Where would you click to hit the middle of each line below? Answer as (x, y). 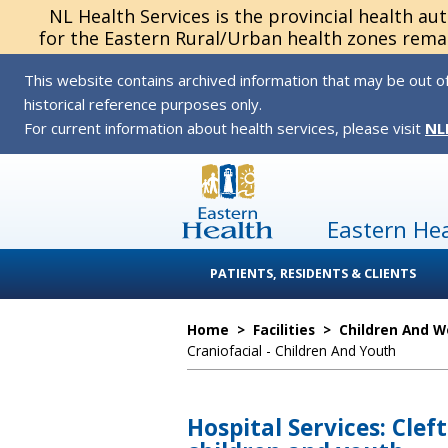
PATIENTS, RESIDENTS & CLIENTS (313, 273)
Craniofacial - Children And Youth (291, 350)
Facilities (284, 329)
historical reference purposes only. (143, 104)
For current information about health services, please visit (224, 128)
